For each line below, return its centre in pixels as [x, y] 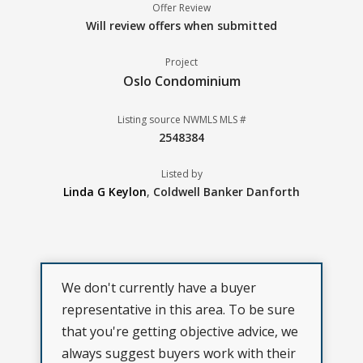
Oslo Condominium [181, 81]
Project [181, 62]
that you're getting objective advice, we [180, 332]
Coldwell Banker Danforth [226, 192]
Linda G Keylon [105, 192]
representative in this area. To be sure [178, 310]
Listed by [181, 174]
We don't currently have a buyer [159, 288]
